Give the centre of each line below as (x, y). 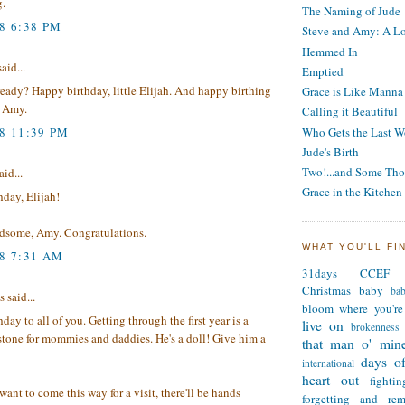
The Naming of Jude (351, 11)
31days (320, 273)
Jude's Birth (330, 151)
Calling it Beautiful (350, 112)
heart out (330, 380)
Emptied (323, 71)
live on (323, 326)
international (328, 363)
